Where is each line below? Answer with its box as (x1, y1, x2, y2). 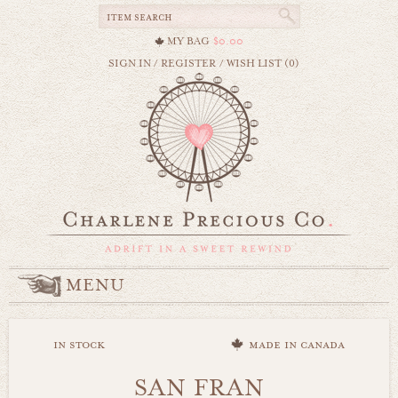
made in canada (248, 337, 345, 353)
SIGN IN (107, 57, 151, 70)
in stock (53, 337, 105, 353)
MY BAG (167, 35, 210, 48)
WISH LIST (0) (226, 57, 299, 70)
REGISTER (160, 57, 216, 70)
